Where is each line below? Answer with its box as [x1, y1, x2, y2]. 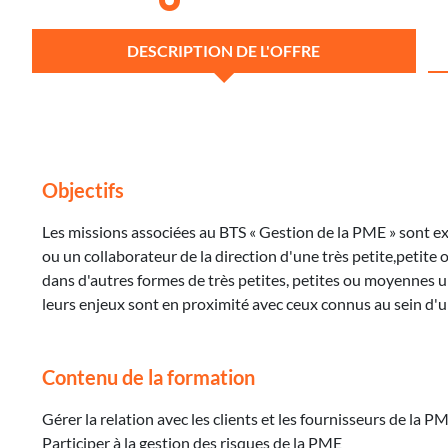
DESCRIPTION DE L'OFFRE [127, 41, 321, 61]
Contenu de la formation [42, 365, 255, 390]
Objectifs [42, 178, 124, 203]
